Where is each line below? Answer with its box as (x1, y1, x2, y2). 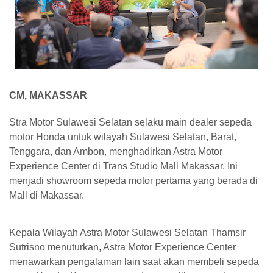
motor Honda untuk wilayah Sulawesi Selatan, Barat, (9, 132, 236, 142)
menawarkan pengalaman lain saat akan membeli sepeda (9, 256, 259, 267)
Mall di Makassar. (9, 190, 84, 200)
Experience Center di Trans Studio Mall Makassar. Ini (9, 161, 238, 171)
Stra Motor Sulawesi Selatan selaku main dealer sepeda (9, 117, 252, 127)
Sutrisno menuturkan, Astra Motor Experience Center (9, 241, 236, 252)
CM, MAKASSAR (9, 90, 87, 101)
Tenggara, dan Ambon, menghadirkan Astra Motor (9, 146, 222, 157)
